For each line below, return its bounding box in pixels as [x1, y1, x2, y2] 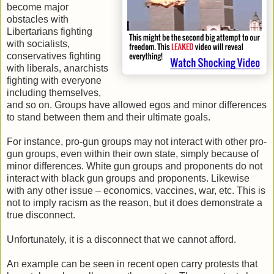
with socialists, [7, 38, 70, 49]
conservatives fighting [7, 50, 101, 61]
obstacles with [7, 13, 68, 24]
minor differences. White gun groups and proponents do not [7, 160, 262, 171]
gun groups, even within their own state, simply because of [7, 148, 259, 159]
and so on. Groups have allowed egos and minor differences [7, 99, 267, 110]
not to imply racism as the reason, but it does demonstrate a [7, 197, 262, 208]
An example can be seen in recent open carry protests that [7, 258, 257, 269]
